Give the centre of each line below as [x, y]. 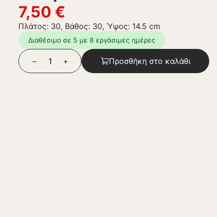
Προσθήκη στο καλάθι [149, 61]
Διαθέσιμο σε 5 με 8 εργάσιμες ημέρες [92, 40]
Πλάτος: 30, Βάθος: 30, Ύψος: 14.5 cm [90, 26]
